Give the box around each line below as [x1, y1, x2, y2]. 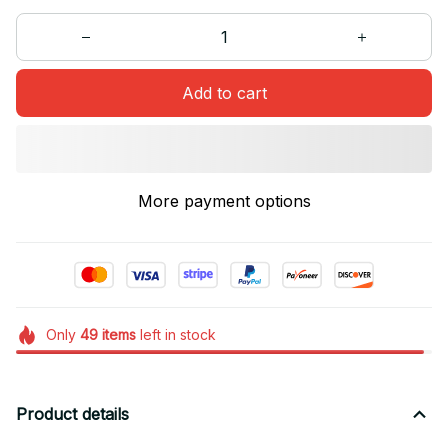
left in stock [135, 326, 216, 344]
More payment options [137, 191, 311, 212]
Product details [16, 404, 129, 425]
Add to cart [181, 82, 267, 103]
